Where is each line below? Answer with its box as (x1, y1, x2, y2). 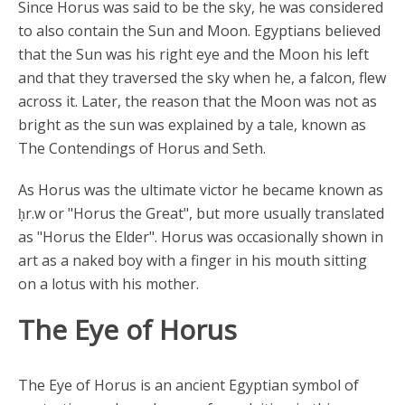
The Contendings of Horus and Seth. (18, 138, 266, 158)
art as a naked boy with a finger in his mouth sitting (18, 250, 367, 270)
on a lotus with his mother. (18, 274, 199, 294)
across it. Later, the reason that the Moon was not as (18, 91, 377, 111)
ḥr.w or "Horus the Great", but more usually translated (18, 203, 384, 223)
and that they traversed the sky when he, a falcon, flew (18, 68, 386, 88)
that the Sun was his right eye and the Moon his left (18, 44, 369, 64)
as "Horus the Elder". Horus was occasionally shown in (18, 227, 383, 247)
